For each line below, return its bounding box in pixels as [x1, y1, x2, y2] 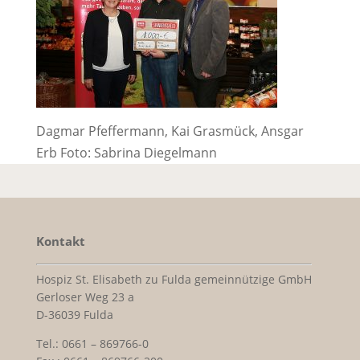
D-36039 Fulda [35, 306, 113, 322]
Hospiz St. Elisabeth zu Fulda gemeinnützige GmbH [35, 271, 312, 287]
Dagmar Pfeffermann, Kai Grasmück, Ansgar [35, 121, 304, 140]
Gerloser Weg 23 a [35, 288, 134, 305]
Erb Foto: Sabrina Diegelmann [35, 143, 217, 162]
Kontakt [35, 232, 85, 249]
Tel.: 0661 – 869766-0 [35, 335, 149, 351]
